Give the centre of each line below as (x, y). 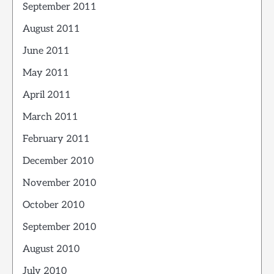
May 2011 (46, 73)
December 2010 (58, 161)
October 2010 (54, 205)
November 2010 (59, 183)
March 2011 (50, 117)
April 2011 (47, 95)
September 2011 (60, 7)
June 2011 (46, 51)
